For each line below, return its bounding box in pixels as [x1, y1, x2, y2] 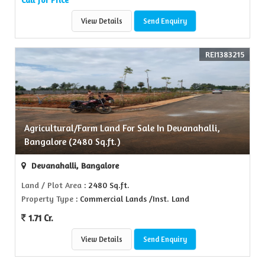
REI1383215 [205, 49, 244, 60]
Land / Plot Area [21, 180, 82, 190]
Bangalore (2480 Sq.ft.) [24, 136, 121, 148]
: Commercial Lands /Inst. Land [73, 193, 189, 204]
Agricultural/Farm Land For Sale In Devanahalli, [24, 122, 220, 134]
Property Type [21, 193, 73, 204]
